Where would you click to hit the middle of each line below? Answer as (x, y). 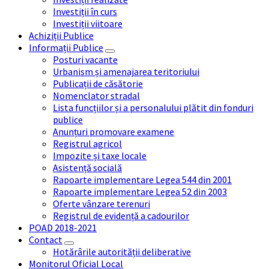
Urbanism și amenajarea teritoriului (126, 71)
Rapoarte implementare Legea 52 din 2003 (140, 191)
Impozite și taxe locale (100, 155)
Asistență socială (87, 167)
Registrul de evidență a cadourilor (121, 215)
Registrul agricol (87, 143)
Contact (46, 239)
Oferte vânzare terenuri (101, 203)
